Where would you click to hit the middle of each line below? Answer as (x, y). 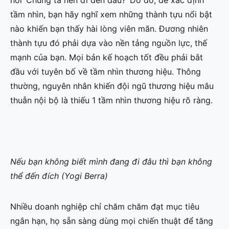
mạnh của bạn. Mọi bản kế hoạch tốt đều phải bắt (107, 58)
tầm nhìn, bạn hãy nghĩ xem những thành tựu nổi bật (111, 15)
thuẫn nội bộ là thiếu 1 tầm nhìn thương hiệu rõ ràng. (111, 100)
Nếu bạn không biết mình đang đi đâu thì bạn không (111, 162)
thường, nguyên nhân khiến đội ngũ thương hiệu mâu (112, 86)
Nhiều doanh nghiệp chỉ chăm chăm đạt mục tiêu (105, 207)
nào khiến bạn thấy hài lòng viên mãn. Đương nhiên (109, 29)
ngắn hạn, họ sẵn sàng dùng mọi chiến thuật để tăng (112, 221)
